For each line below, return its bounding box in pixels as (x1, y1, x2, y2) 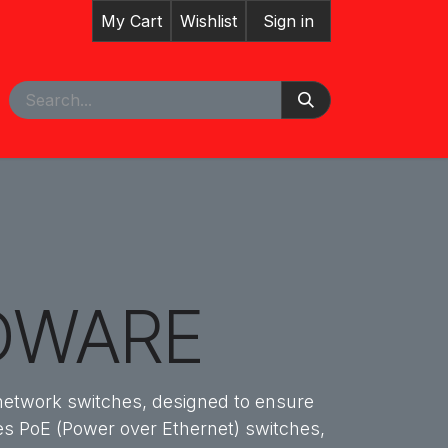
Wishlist (180, 11, 237, 31)
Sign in (263, 11, 314, 31)
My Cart (101, 11, 162, 31)
